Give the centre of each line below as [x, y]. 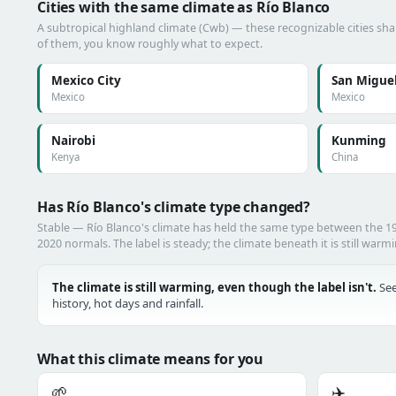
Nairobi [73, 141]
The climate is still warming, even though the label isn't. [214, 287]
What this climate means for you [151, 359]
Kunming [358, 141]
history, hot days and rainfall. [128, 303]
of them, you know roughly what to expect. [150, 44]
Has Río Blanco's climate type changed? [174, 207]
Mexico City [86, 80]
